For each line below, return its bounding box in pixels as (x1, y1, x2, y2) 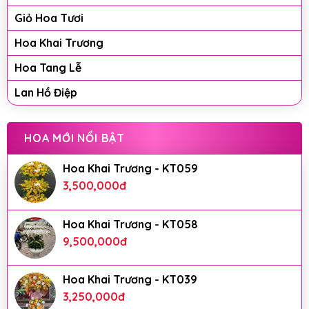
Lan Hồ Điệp (14, 86, 77, 100)
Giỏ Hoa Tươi (14, 11, 83, 26)
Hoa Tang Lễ (14, 61, 81, 75)
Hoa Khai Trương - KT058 (63, 217, 198, 232)
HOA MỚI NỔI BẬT (24, 131, 126, 146)
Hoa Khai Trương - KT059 (63, 161, 198, 176)
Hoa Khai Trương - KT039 (63, 272, 197, 287)
